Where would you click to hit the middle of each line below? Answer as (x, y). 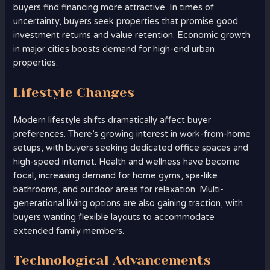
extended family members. (69, 231)
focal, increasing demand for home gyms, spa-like (116, 175)
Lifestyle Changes (74, 92)
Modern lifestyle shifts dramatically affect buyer (112, 120)
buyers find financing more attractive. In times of (114, 8)
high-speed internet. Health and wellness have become (127, 162)
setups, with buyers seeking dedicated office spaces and (131, 148)
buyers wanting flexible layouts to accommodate (114, 217)
